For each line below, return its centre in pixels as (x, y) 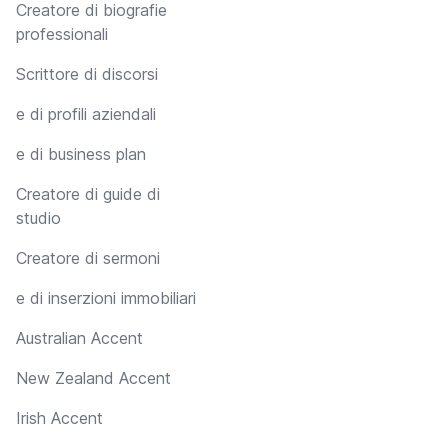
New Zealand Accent (93, 378)
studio (38, 218)
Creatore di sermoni (88, 258)
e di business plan (81, 154)
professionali (62, 34)
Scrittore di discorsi (87, 74)
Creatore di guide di (88, 194)
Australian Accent (79, 338)
